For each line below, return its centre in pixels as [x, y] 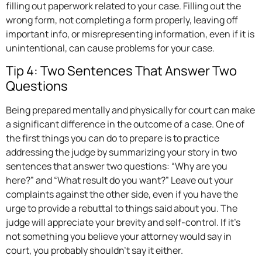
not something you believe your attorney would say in [119, 237]
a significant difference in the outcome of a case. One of [125, 124]
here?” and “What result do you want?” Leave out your [120, 180]
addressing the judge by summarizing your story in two [121, 152]
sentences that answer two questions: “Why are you [117, 166]
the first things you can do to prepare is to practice [113, 138]
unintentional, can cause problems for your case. [110, 48]
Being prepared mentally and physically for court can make [130, 110]
